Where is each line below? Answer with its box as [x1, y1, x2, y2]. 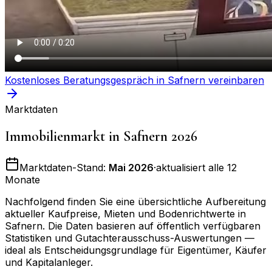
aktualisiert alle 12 [156, 161, 237, 174]
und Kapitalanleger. [5, 256, 93, 269]
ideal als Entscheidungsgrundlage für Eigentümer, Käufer [5, 244, 267, 257]
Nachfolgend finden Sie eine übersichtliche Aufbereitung [5, 195, 266, 208]
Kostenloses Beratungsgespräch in [5, 73, 168, 86]
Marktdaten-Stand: [19, 161, 109, 174]
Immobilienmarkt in [5, 127, 123, 145]
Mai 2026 [109, 161, 154, 174]
